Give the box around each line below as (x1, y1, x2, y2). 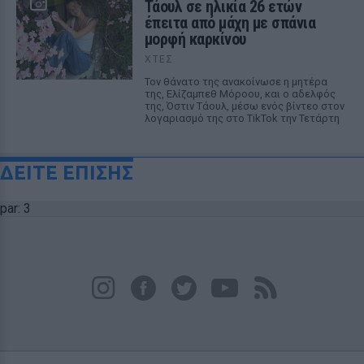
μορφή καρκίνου (144, 29, 246, 49)
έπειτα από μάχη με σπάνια (144, 13, 316, 32)
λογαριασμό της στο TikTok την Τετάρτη (144, 112, 340, 124)
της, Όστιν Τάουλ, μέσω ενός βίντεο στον (144, 100, 344, 112)
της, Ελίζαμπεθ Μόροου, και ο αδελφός (144, 88, 336, 100)
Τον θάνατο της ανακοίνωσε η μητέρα (144, 76, 327, 88)
